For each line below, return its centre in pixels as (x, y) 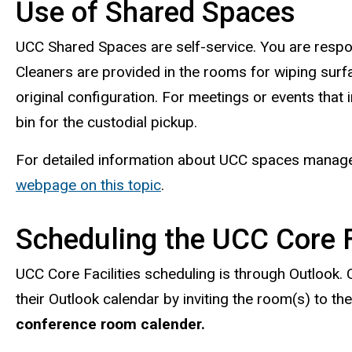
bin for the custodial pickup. (106, 122)
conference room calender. (110, 324)
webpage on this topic (88, 185)
